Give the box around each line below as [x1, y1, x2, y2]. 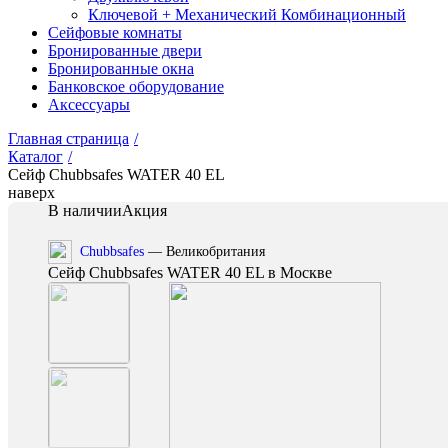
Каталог [8, 148, 63, 165]
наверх [8, 184, 55, 201]
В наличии [48, 202, 122, 219]
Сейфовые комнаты [48, 24, 182, 41]
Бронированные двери [48, 42, 202, 59]
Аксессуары [48, 96, 130, 113]
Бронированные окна [48, 60, 194, 77]
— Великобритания [144, 244, 265, 259]
